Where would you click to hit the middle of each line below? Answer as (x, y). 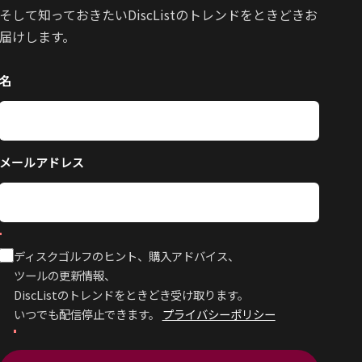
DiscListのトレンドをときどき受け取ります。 (131, 295)
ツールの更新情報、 (64, 276)
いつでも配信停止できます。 (88, 314)
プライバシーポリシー (219, 314)
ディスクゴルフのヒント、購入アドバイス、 (126, 256)
